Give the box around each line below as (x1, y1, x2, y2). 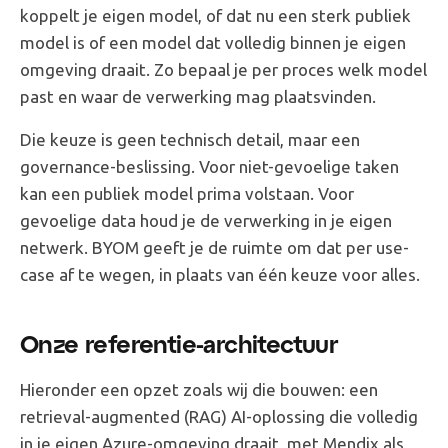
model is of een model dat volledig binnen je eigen (20, 33, 406, 52)
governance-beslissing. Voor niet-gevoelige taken (20, 157, 399, 176)
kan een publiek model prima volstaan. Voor (20, 184, 354, 203)
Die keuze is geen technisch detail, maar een (20, 130, 360, 149)
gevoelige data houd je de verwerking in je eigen (20, 211, 392, 230)
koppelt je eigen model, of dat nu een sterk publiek (20, 6, 411, 25)
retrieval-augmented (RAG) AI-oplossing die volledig (20, 407, 418, 426)
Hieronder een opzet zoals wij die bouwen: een (20, 380, 378, 399)
